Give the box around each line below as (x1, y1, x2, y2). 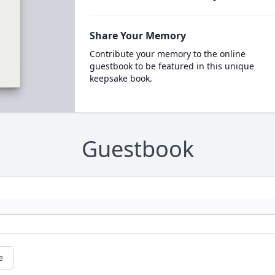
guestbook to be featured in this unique (89, 60, 254, 72)
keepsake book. (89, 72, 152, 84)
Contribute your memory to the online (89, 48, 246, 60)
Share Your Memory (89, 29, 186, 42)
